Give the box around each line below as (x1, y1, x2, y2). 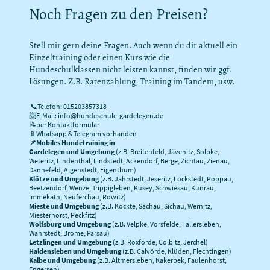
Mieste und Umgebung (29, 201, 99, 211)
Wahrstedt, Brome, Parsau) (29, 228, 110, 238)
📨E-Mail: (29, 111, 58, 121)
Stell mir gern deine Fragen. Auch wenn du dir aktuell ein (29, 39, 237, 51)
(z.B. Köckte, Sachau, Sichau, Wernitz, (99, 201, 212, 211)
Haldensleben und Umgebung (29, 246, 121, 256)
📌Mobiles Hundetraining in (29, 138, 117, 148)
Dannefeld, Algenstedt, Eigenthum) (29, 165, 136, 175)
